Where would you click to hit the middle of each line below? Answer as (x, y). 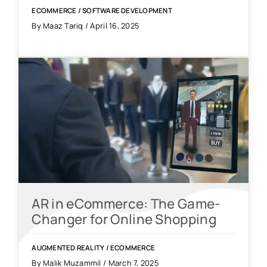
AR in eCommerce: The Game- (126, 204)
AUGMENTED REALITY (68, 247)
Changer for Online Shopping (124, 219)
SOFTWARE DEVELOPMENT (127, 10)
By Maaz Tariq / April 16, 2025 (86, 26)
